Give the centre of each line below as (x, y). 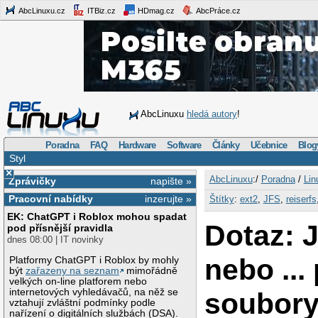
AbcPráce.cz (218, 10)
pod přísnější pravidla (60, 228)
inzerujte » (169, 199)
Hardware (137, 145)
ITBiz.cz (100, 10)
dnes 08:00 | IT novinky (56, 240)
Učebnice (269, 145)
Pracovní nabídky (50, 199)
